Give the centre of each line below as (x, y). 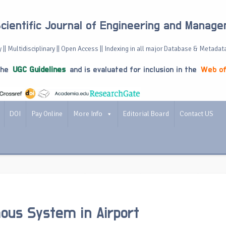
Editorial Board (146, 114)
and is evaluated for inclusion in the (133, 70)
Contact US (196, 114)
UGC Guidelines (39, 70)
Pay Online (47, 114)
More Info (88, 114)
